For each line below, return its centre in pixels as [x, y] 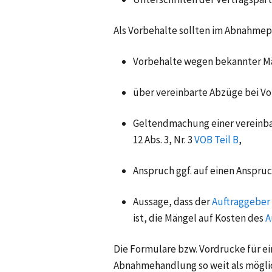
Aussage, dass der [172, 201]
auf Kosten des [231, 218]
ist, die [148, 218]
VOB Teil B [216, 139]
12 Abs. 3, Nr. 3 [163, 139]
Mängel [181, 218]
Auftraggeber [241, 201]
